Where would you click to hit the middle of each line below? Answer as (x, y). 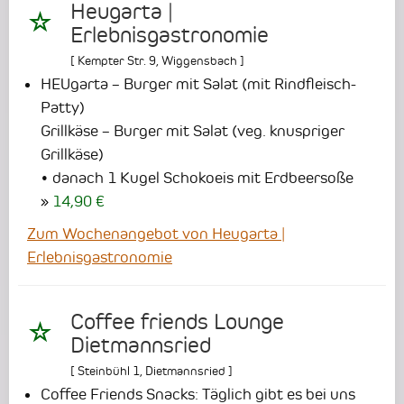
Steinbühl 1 (109, 371)
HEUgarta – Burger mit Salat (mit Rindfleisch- (198, 84)
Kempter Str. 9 (117, 61)
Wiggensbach (199, 61)
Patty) (63, 108)
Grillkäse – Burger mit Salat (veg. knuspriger (193, 131)
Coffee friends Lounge (177, 322)
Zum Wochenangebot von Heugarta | (156, 234)
